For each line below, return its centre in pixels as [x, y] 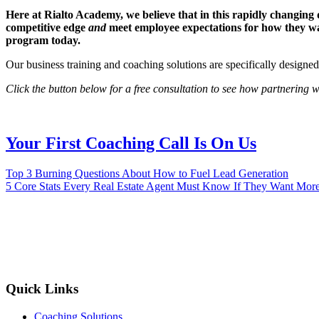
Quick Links [42, 288]
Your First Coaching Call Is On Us [131, 143]
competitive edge [47, 28]
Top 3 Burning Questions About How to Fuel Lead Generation [147, 174]
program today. [43, 41]
